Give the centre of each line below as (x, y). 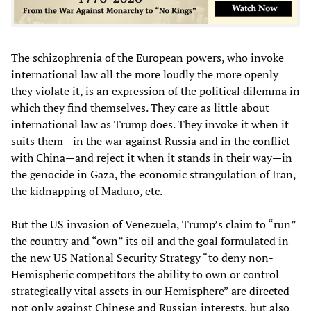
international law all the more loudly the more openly (145, 74)
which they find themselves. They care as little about (140, 107)
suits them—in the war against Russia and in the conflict (151, 141)
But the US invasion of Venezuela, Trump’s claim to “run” (153, 224)
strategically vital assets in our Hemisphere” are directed (150, 291)
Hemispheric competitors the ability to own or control (145, 274)
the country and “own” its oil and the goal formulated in (150, 241)
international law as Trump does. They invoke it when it (150, 124)
